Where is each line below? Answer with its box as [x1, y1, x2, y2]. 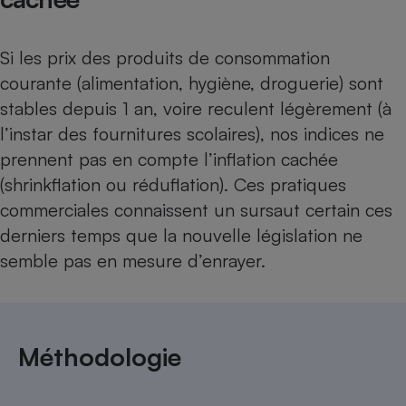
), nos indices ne [256, 122, 384, 146]
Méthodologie [18, 341, 181, 373]
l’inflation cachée [204, 148, 338, 171]
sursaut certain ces [240, 198, 392, 222]
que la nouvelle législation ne [121, 224, 362, 247]
